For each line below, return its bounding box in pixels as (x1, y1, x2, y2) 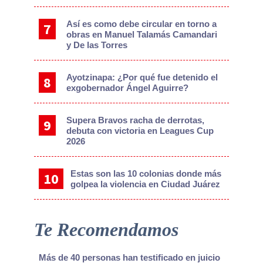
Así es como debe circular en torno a (66, 19, 217, 29)
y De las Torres (66, 40, 128, 50)
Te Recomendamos (33, 219, 178, 241)
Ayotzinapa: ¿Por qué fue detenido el (66, 72, 218, 83)
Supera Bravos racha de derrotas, (66, 115, 205, 126)
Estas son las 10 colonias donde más (70, 168, 221, 179)
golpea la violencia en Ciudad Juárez (70, 179, 220, 190)
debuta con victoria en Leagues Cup (66, 126, 214, 136)
